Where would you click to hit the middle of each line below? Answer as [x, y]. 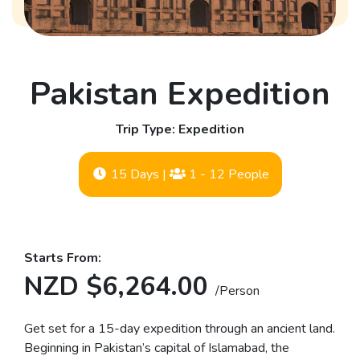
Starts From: [63, 258]
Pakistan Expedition [180, 94]
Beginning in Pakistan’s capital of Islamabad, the [157, 348]
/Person [237, 291]
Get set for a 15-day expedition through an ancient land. [180, 329]
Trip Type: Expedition [180, 130]
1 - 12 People [227, 175]
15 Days [135, 175]
